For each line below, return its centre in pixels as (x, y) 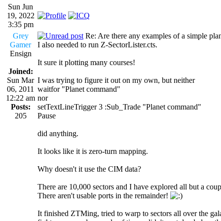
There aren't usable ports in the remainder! (104, 195)
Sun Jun (20, 6)
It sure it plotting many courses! (86, 62)
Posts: (20, 107)
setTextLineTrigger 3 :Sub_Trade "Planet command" (119, 107)
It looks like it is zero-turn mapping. (93, 151)
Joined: (20, 71)
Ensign (20, 53)
